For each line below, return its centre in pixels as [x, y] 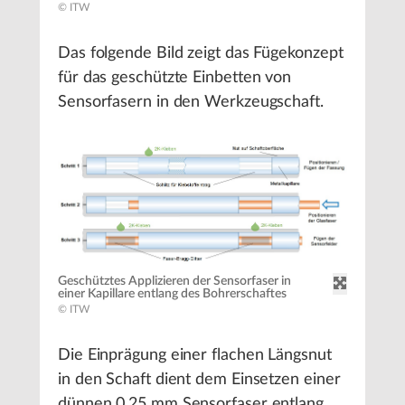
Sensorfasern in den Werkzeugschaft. [191, 103]
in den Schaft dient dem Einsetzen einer [199, 379]
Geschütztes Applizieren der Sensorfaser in [174, 281]
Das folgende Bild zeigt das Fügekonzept [201, 54]
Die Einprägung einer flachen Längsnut [195, 355]
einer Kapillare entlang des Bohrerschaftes [172, 293]
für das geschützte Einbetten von [175, 78]
